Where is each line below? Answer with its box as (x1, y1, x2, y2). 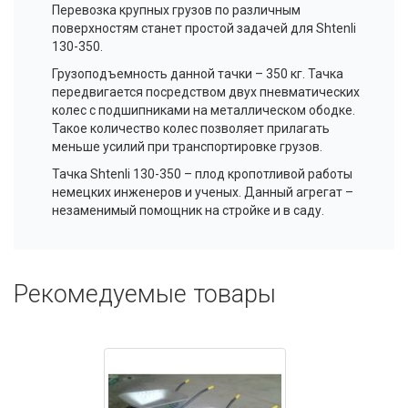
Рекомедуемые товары (14, 280, 276, 310)
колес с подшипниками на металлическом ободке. (52, 103, 355, 118)
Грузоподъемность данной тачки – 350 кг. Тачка (52, 66, 343, 82)
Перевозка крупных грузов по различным (52, 3, 301, 18)
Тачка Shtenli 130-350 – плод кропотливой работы (52, 167, 352, 182)
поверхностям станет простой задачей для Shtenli (52, 21, 356, 36)
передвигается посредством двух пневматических (52, 85, 360, 100)
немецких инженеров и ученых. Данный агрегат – (52, 185, 353, 200)
